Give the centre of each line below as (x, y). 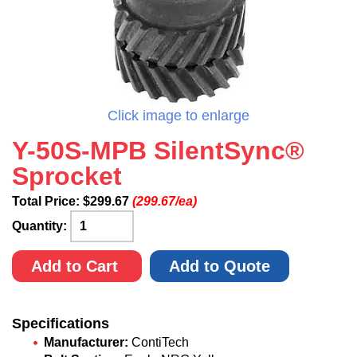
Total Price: (47, 201)
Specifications (61, 324)
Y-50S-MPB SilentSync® (158, 151)
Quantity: (41, 226)
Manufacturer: (86, 342)
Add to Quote (220, 266)
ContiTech (159, 342)
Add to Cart (77, 266)
